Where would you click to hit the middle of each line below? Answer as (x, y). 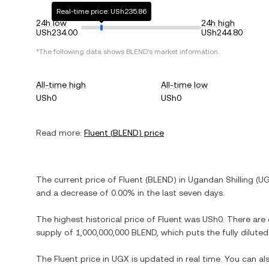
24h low (51, 23)
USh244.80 (222, 32)
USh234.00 (57, 32)
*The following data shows (81, 52)
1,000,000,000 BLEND (116, 232)
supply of (56, 232)
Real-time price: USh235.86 (102, 11)
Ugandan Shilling (221, 180)
